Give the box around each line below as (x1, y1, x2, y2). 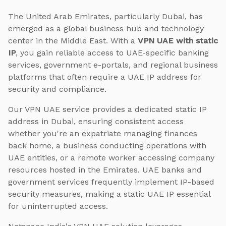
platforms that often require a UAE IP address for (8, 72, 201, 82)
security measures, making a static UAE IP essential (8, 189, 210, 199)
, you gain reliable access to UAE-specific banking (16, 47, 209, 58)
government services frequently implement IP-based (8, 177, 214, 187)
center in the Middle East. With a (8, 35, 138, 45)
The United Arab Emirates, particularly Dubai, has (8, 11, 203, 21)
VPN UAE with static (138, 35, 218, 45)
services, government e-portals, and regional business (8, 60, 218, 70)
